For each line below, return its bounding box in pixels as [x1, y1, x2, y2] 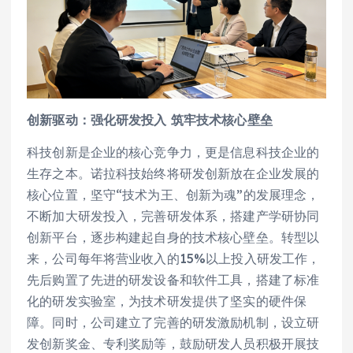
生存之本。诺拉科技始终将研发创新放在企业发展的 [27, 165, 320, 181]
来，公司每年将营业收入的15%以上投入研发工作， [27, 250, 321, 266]
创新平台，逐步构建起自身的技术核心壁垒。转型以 [27, 229, 320, 245]
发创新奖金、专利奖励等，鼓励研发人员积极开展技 [27, 335, 320, 351]
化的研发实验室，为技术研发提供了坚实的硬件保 [27, 292, 307, 309]
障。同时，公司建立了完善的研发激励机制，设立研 [27, 314, 320, 330]
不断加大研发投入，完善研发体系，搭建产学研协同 [27, 207, 320, 224]
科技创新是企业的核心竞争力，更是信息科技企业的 [27, 143, 320, 160]
